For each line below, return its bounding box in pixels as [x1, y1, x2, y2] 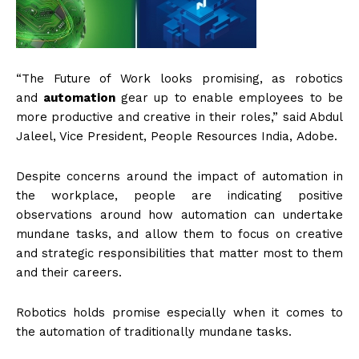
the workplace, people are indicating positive [16, 188, 343, 204]
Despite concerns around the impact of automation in [16, 169, 343, 184]
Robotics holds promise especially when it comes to [16, 305, 343, 321]
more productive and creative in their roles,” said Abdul [16, 110, 343, 125]
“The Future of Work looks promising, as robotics [16, 71, 343, 87]
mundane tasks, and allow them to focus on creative [16, 227, 343, 242]
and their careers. [16, 265, 122, 280]
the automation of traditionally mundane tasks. [16, 325, 292, 340]
